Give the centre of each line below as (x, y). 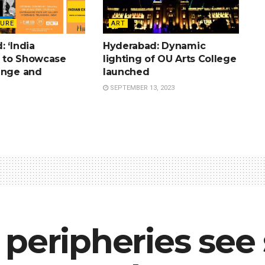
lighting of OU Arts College (169, 59)
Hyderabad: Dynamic (154, 46)
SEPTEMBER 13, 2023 (141, 88)
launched (126, 72)
